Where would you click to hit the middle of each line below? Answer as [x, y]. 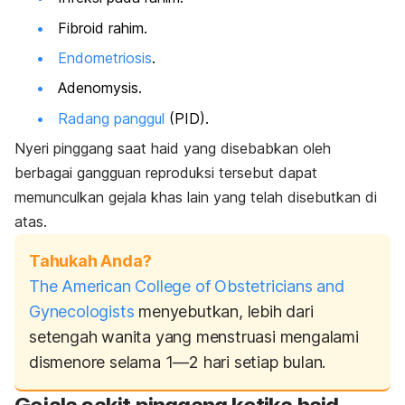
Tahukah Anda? [90, 261]
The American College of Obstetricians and [187, 287]
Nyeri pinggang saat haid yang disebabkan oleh [173, 149]
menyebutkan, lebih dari [224, 312]
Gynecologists [82, 312]
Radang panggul [111, 118]
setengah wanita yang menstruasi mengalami [194, 337]
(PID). [187, 118]
